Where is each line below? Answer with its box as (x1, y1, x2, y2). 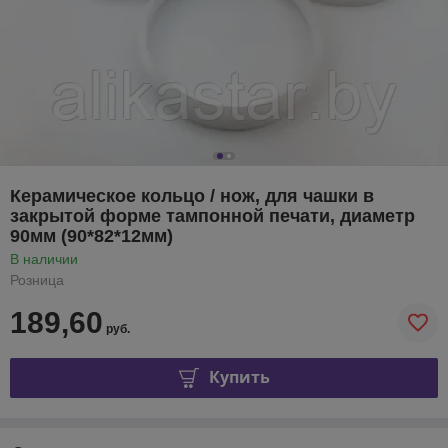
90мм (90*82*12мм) (10, 225, 173, 246)
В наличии (10, 250, 78, 267)
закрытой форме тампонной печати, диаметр (10, 205, 415, 226)
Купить (208, 366, 270, 389)
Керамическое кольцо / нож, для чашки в (10, 185, 374, 206)
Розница (10, 271, 64, 288)
